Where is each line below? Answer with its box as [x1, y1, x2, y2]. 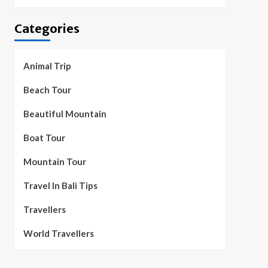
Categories [14, 21, 80, 36]
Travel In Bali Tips [23, 180, 98, 191]
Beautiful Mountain [23, 108, 106, 120]
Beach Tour [23, 84, 71, 96]
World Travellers [23, 228, 94, 239]
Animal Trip [23, 60, 71, 72]
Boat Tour [23, 132, 65, 144]
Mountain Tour [23, 156, 86, 167]
